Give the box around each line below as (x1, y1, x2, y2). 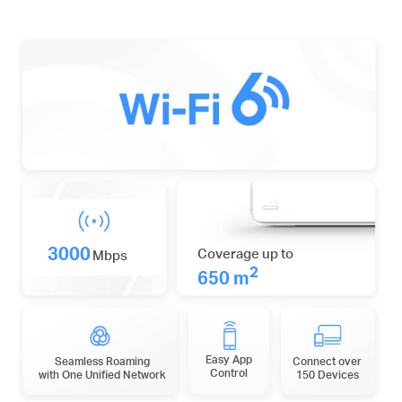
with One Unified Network (38, 367, 166, 381)
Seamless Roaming (54, 354, 150, 368)
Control (209, 365, 248, 380)
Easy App (205, 352, 252, 366)
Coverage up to (197, 243, 293, 262)
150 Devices (295, 367, 359, 381)
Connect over (293, 354, 363, 368)
